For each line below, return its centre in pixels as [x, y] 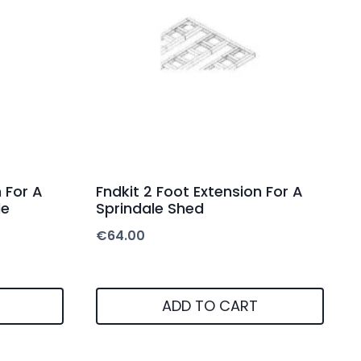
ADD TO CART [210, 306]
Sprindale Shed [150, 208]
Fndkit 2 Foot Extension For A [199, 191]
